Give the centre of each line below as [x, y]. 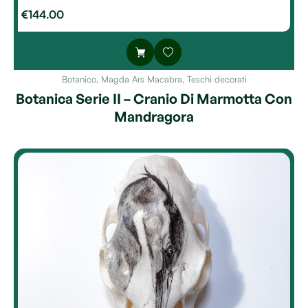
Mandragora [154, 117]
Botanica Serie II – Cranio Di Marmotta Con [154, 99]
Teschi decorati [217, 79]
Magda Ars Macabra [141, 79]
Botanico [79, 79]
